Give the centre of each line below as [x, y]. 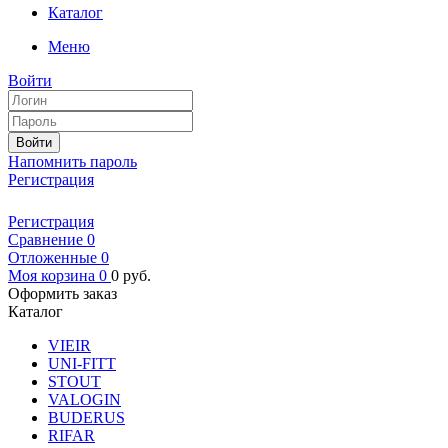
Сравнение [45, 239]
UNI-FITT [82, 363]
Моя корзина [51, 275]
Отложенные [52, 257]
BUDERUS [86, 417]
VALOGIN [84, 399]
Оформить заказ [62, 293]
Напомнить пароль [72, 161]
